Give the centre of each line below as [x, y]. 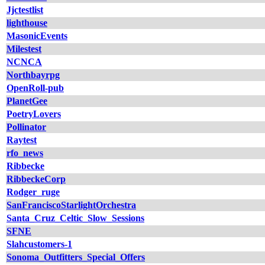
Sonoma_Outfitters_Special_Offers [76, 257]
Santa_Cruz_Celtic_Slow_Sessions [75, 218]
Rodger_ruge [33, 192]
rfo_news [25, 153]
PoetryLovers [34, 114]
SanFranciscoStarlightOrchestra [71, 205]
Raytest [22, 140]
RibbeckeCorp [36, 179]
